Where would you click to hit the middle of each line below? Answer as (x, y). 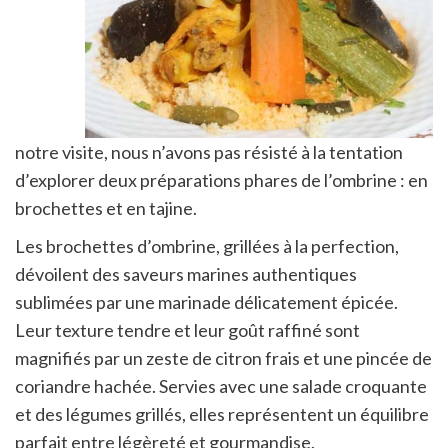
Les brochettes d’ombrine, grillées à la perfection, (207, 245)
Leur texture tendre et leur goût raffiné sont (187, 329)
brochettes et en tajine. (106, 207)
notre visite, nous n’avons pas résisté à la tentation (209, 151)
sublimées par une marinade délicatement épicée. (206, 301)
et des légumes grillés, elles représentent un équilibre (222, 413)
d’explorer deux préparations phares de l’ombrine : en (221, 179)
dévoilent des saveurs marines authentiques (186, 273)
